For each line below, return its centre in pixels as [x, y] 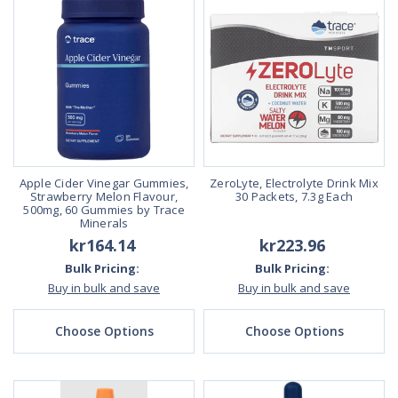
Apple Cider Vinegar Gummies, [104, 183]
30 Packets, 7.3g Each [294, 196]
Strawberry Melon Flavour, [104, 196]
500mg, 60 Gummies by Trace [104, 209]
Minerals [104, 223]
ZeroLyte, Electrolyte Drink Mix [294, 183]
